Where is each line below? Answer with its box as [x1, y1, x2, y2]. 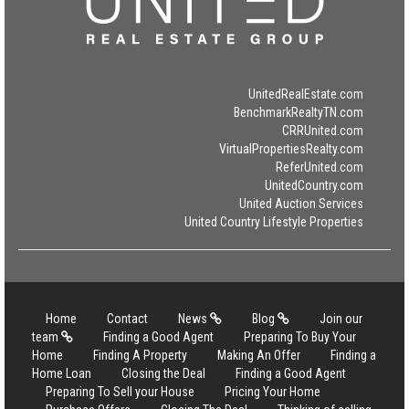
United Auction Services [239, 196, 363, 211]
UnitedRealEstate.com [248, 87, 363, 101]
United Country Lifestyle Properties [184, 215, 363, 229]
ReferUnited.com [276, 160, 363, 174]
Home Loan [32, 366, 91, 381]
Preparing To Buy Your [244, 330, 356, 344]
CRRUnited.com [282, 123, 363, 138]
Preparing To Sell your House [46, 384, 194, 399]
